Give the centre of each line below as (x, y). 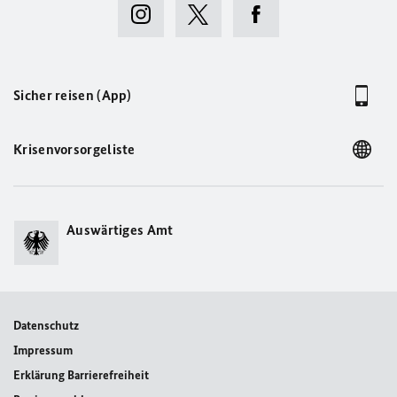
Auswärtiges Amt (120, 230)
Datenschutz (46, 326)
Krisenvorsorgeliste (74, 149)
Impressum (43, 350)
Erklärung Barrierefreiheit (81, 375)
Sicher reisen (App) (73, 95)
